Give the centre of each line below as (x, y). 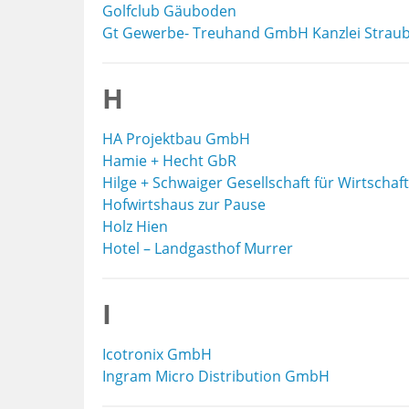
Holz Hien (135, 226)
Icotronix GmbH (157, 354)
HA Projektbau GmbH (176, 139)
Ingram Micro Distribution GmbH (216, 376)
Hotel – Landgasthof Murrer (198, 248)
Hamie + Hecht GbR (169, 161)
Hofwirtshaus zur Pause (184, 204)
